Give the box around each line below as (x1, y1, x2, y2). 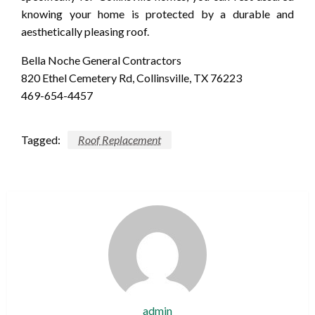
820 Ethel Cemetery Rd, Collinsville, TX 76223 (21, 70, 242, 84)
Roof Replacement (78, 132, 161, 146)
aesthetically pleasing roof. (21, 24, 149, 38)
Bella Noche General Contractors (21, 53, 181, 67)
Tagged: (21, 132, 60, 146)
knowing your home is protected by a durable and (21, 6, 294, 20)
